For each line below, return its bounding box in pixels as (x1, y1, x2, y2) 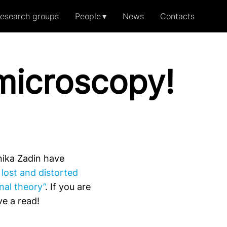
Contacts (160, 11, 195, 21)
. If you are (45, 181, 91, 192)
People (74, 11, 101, 21)
